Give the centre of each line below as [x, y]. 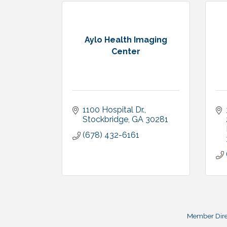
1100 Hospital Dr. [113, 109]
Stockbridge [105, 119]
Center [126, 52]
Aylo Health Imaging [126, 40]
